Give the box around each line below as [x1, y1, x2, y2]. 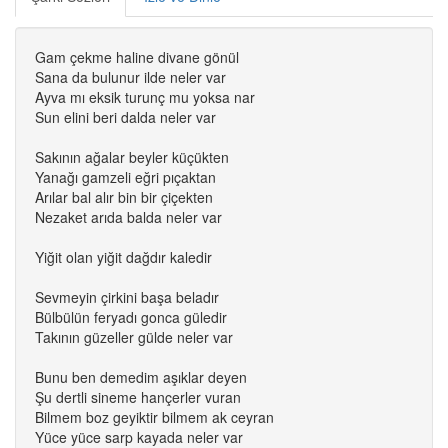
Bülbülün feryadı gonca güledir [35, 307, 227, 327]
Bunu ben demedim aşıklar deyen [35, 367, 247, 387]
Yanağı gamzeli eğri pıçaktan [35, 167, 216, 187]
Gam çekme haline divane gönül [35, 47, 239, 67]
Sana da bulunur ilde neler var [35, 67, 226, 87]
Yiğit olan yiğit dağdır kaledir [35, 247, 212, 267]
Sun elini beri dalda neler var [35, 107, 216, 127]
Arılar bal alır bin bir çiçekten [35, 187, 213, 207]
